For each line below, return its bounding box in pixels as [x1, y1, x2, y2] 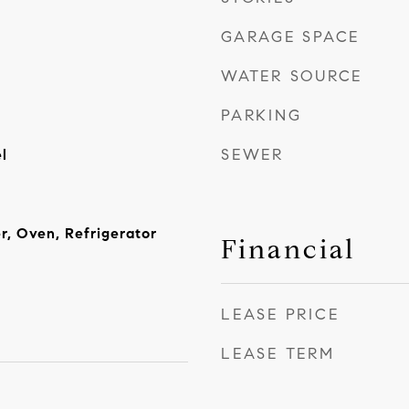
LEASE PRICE [221, 305, 340, 324]
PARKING [221, 106, 302, 125]
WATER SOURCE [221, 67, 362, 86]
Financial [221, 233, 355, 266]
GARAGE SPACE [221, 27, 360, 47]
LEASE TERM [221, 344, 335, 363]
